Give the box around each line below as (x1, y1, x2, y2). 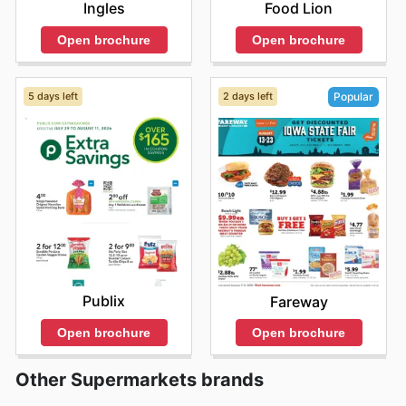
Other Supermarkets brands (15, 369, 264, 391)
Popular (333, 90, 373, 104)
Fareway (269, 292, 328, 311)
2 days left (222, 90, 273, 103)
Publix (82, 292, 125, 311)
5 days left (27, 90, 78, 103)
